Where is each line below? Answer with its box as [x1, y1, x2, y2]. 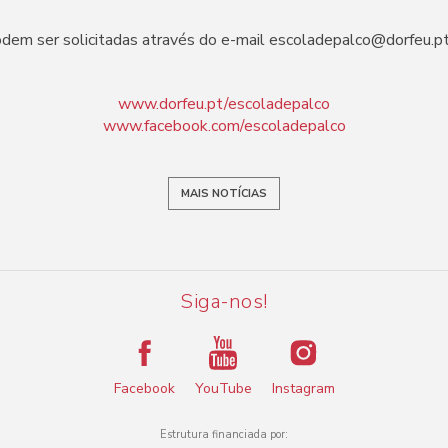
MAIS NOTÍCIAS [181, 185, 267, 201]
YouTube [194, 378, 252, 398]
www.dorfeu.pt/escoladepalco [118, 92, 330, 115]
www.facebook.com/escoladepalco [102, 114, 346, 137]
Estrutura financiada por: [160, 426, 288, 442]
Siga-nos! [180, 287, 268, 315]
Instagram [271, 378, 335, 398]
